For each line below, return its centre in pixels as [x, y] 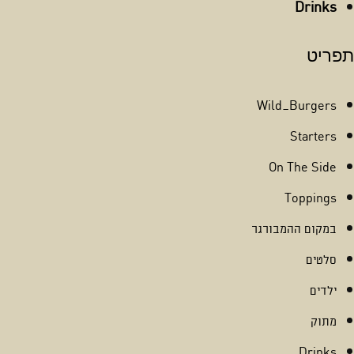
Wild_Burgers [297, 106]
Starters [313, 137]
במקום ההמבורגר [294, 230]
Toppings [311, 199]
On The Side [303, 168]
